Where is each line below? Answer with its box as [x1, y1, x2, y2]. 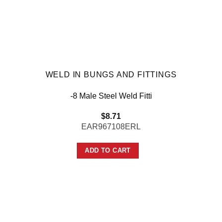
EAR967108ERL [81, 122, 141, 131]
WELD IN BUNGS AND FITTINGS [45, 70, 177, 79]
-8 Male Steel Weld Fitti [70, 91, 152, 100]
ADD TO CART [85, 147, 131, 155]
